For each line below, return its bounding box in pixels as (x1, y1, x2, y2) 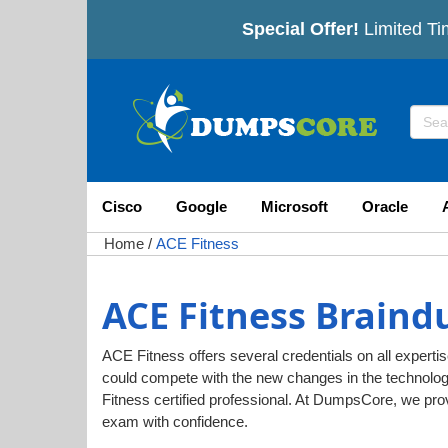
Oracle (362, 198, 408, 215)
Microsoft (261, 198, 328, 215)
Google (176, 198, 227, 215)
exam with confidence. (102, 413, 248, 430)
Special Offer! (242, 19, 359, 39)
